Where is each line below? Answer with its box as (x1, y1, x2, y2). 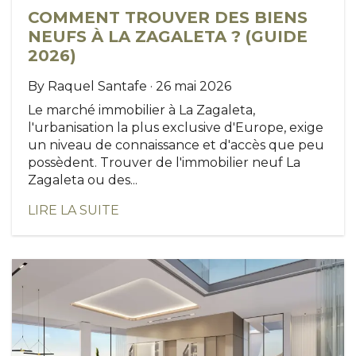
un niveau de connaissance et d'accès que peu (28, 137, 324, 153)
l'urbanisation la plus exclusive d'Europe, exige (28, 120, 323, 136)
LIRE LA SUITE (28, 203, 119, 219)
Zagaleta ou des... (28, 172, 137, 188)
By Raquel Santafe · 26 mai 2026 (28, 79, 231, 95)
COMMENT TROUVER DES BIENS (28, 8, 308, 28)
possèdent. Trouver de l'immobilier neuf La (28, 155, 300, 171)
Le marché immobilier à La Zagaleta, (28, 103, 255, 118)
